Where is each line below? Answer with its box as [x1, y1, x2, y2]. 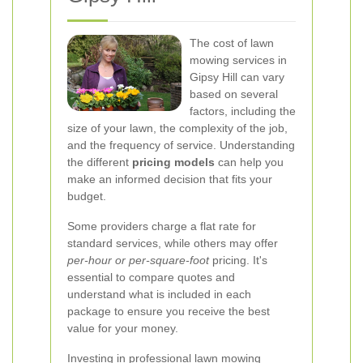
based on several [190, 88, 278, 100]
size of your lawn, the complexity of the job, [67, 122, 288, 135]
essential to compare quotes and [67, 271, 235, 284]
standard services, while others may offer [67, 237, 278, 250]
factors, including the [190, 105, 296, 117]
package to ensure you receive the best [67, 305, 270, 318]
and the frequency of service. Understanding [67, 139, 295, 152]
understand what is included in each [67, 288, 251, 301]
